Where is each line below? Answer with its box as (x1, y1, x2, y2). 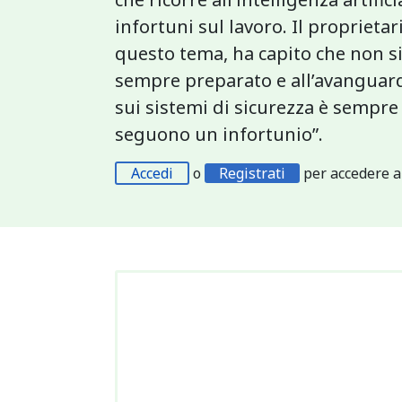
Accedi (131, 163, 173, 183)
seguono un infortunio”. (115, 122, 323, 146)
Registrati (219, 163, 285, 183)
